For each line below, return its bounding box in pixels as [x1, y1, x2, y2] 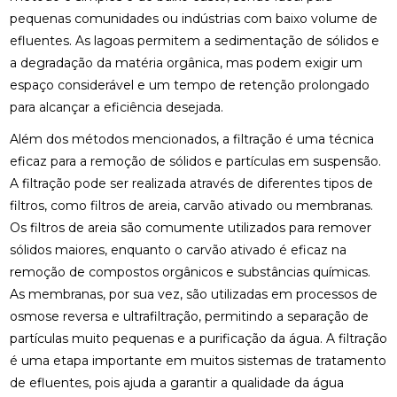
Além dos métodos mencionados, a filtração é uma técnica [9, 130, 374, 147]
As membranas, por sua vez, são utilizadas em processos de [9, 285, 378, 302]
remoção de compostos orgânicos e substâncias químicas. [9, 263, 370, 280]
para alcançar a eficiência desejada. [9, 99, 223, 116]
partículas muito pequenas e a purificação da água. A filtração [9, 330, 387, 346]
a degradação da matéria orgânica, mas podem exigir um [9, 55, 362, 72]
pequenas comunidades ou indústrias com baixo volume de [9, 11, 378, 27]
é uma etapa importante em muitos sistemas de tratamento [9, 352, 386, 369]
